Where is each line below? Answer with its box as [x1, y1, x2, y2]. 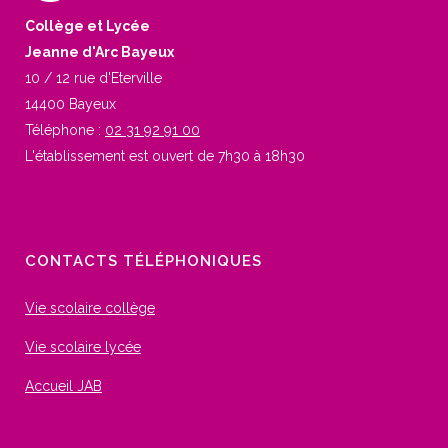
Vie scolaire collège [25, 300, 155, 316]
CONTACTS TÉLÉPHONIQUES [25, 252, 262, 270]
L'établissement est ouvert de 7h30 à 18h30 [25, 148, 305, 164]
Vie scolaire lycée [25, 339, 141, 355]
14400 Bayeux [25, 96, 116, 112]
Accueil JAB [25, 378, 102, 394]
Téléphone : [25, 122, 105, 138]
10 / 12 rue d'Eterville [25, 70, 162, 86]
